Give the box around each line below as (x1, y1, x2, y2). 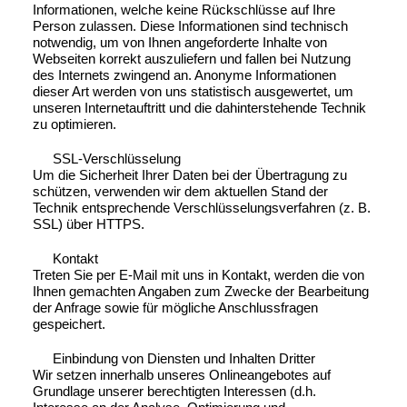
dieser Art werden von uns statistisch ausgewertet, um (32, 83, 353, 99)
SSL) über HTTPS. (32, 215, 144, 232)
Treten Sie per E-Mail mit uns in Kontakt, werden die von (32, 266, 364, 283)
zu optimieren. (32, 115, 116, 132)
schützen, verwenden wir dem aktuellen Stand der (32, 183, 328, 199)
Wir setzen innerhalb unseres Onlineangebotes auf (32, 366, 331, 382)
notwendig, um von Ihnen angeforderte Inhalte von (32, 34, 327, 50)
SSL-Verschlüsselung (53, 150, 182, 166)
